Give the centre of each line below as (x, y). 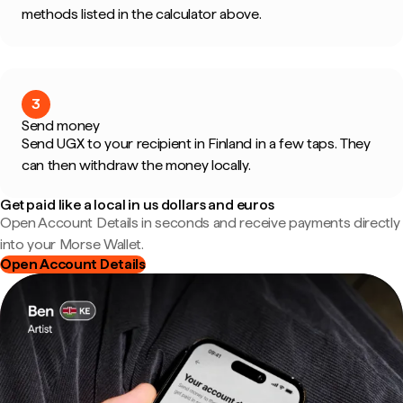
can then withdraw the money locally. (136, 165)
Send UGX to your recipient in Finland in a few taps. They (196, 143)
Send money (61, 125)
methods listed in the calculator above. (142, 14)
